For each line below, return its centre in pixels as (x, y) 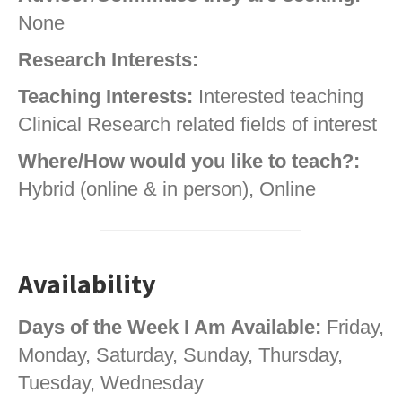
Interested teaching (278, 97)
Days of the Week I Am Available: (170, 328)
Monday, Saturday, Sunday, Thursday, (180, 355)
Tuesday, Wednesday (111, 383)
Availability (87, 285)
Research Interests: (108, 60)
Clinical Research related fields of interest (197, 125)
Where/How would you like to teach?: (189, 162)
